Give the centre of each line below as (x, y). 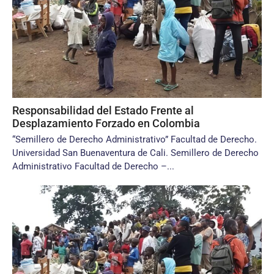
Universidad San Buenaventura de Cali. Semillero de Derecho (135, 153)
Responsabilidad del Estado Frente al (103, 110)
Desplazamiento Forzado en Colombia (106, 123)
